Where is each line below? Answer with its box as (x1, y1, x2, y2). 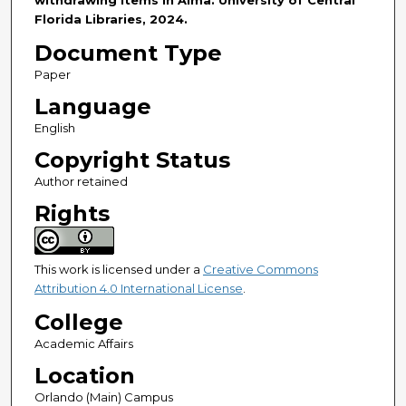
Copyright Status (34, 147, 230, 174)
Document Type (34, 40, 222, 67)
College (34, 309, 123, 336)
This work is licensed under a (34, 262, 203, 277)
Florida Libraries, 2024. (34, 12, 188, 27)
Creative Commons (202, 262, 318, 277)
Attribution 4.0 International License (34, 281, 243, 296)
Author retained (34, 174, 128, 189)
